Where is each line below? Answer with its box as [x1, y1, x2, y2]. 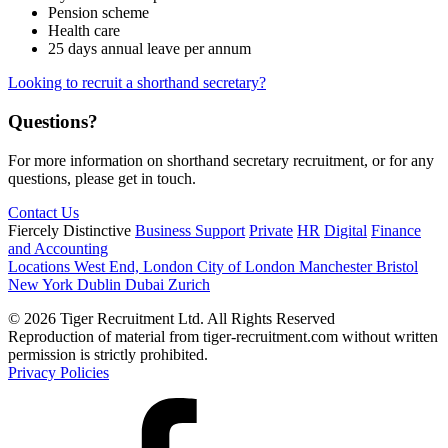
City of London [197, 257, 299, 275]
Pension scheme [48, 4, 149, 22]
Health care [48, 22, 120, 40]
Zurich [168, 275, 210, 293]
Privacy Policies [8, 363, 109, 381]
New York [8, 275, 77, 293]
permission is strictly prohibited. [8, 345, 208, 363]
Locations [8, 257, 74, 275]
